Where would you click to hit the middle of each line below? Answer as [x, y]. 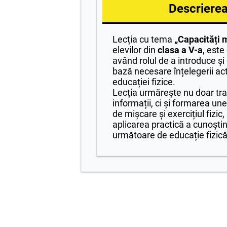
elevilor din [135, 50]
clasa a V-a [180, 50]
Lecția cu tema [143, 39]
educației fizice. [144, 82]
